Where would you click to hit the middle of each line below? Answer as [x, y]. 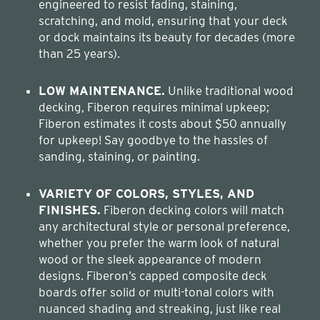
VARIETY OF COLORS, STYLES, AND [146, 193]
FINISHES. [70, 210]
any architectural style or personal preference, [164, 226]
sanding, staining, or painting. [119, 156]
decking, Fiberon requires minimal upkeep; [154, 107]
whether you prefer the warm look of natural [159, 242]
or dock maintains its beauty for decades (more [167, 37]
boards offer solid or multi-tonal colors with [156, 292]
